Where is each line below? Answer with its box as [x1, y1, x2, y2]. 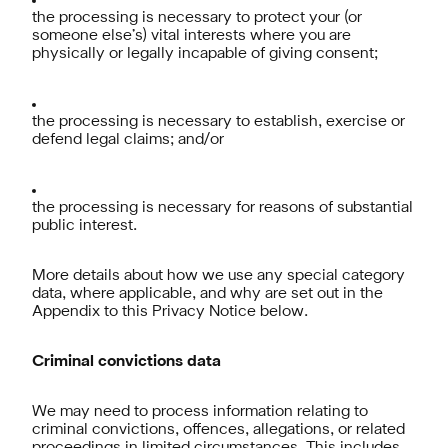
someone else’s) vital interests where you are [32, 29, 351, 43]
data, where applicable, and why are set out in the [32, 287, 383, 301]
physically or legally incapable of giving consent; [32, 47, 378, 61]
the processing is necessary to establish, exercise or [32, 115, 405, 129]
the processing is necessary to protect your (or [32, 11, 362, 25]
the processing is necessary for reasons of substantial [32, 201, 413, 215]
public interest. [32, 219, 137, 233]
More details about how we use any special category [32, 269, 405, 283]
